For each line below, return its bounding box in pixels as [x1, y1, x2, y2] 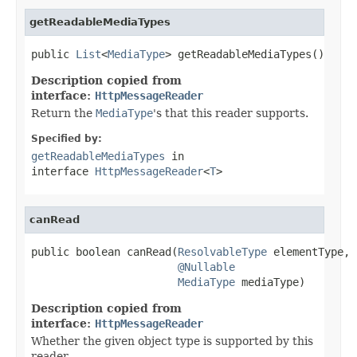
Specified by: [31, 132, 102, 144]
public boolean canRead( [31, 245, 178, 258]
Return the [31, 106, 96, 120]
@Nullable [178, 260, 235, 273]
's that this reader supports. [153, 106, 308, 120]
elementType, [267, 245, 350, 258]
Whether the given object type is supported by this [31, 334, 313, 347]
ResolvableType [178, 245, 267, 258]
